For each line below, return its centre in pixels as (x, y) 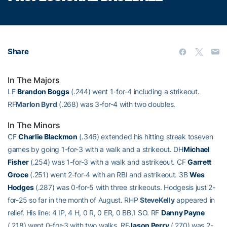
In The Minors (34, 125)
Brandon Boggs (43, 91)
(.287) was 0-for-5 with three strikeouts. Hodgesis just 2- (124, 187)
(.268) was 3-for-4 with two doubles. (116, 104)
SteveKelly (157, 200)
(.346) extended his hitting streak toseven (145, 136)
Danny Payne (183, 212)
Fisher (18, 162)
